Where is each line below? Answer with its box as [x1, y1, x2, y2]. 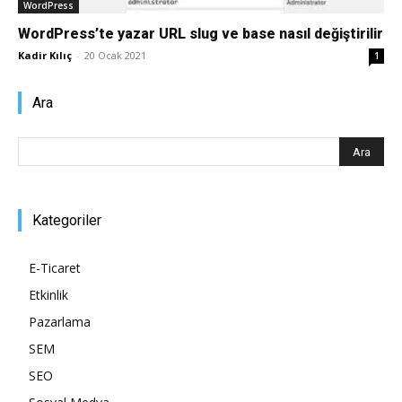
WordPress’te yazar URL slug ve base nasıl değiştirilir [18, 25, 383, 43]
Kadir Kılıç [18, 48, 72, 63]
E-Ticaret [29, 259, 81, 277]
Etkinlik [29, 286, 68, 304]
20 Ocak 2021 [84, 48, 146, 63]
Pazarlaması [200, 25, 271, 41]
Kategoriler [32, 212, 101, 230]
